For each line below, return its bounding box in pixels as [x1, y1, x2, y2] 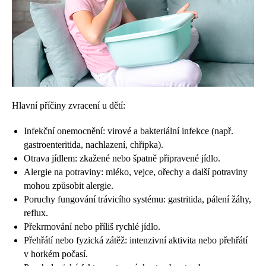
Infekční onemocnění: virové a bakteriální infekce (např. [24, 125, 233, 136]
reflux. [24, 207, 48, 218]
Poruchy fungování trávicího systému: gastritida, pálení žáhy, [24, 194, 251, 204]
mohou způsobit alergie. [24, 180, 113, 191]
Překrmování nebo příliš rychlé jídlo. [24, 221, 160, 232]
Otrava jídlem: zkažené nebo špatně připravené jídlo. [24, 153, 220, 163]
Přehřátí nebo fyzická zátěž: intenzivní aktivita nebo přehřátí [24, 235, 248, 245]
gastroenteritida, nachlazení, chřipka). [24, 139, 163, 150]
